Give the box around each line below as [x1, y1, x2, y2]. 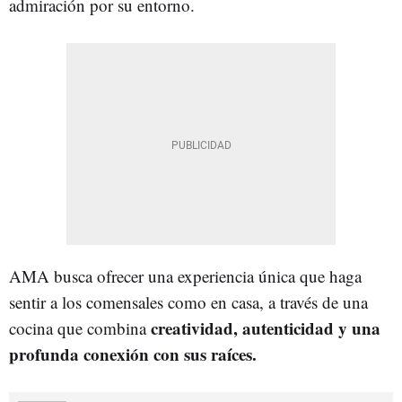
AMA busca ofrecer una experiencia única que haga [9, 264, 362, 287]
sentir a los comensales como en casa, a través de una [9, 290, 368, 313]
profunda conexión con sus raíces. [9, 341, 257, 366]
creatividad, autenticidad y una [151, 315, 380, 340]
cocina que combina [9, 316, 151, 339]
